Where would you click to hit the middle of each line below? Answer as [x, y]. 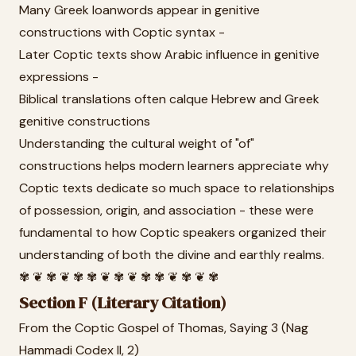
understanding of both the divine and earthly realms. [172, 255]
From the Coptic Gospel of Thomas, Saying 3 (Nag [164, 328]
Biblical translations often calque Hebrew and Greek [169, 99]
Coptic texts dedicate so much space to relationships [177, 188]
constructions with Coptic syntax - [122, 32]
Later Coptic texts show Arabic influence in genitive [169, 54]
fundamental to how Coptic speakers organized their [173, 232]
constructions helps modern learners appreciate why [174, 166]
